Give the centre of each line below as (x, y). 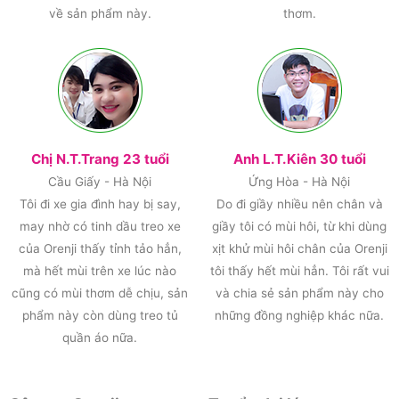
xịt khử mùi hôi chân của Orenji (299, 248)
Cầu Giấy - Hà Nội (100, 181)
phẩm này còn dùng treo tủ (100, 315)
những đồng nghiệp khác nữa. (299, 315)
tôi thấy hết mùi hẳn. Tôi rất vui (299, 270)
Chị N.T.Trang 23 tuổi (100, 159)
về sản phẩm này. (100, 14)
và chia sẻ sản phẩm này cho (299, 293)
